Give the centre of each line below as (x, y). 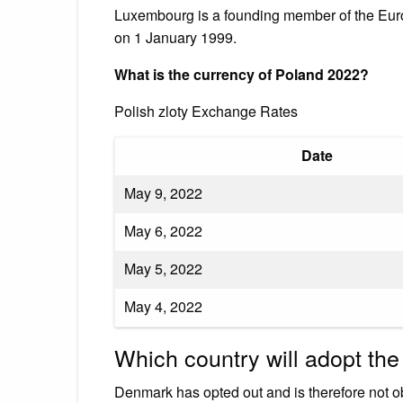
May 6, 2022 (163, 230)
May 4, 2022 (163, 306)
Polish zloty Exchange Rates (206, 111)
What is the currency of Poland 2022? (242, 74)
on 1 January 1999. (175, 37)
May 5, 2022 (163, 268)
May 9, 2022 (163, 193)
